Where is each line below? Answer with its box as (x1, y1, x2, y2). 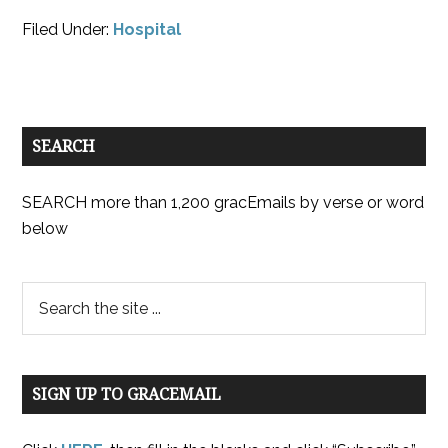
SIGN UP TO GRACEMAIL (32, 385, 222, 404)
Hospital (113, 20, 182, 39)
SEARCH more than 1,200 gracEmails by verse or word (22, 193, 425, 212)
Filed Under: (22, 20, 114, 39)
